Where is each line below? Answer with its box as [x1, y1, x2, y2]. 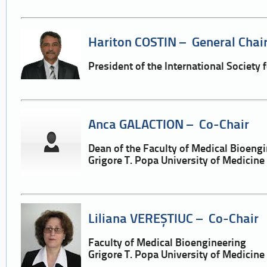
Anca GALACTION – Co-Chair [88, 118, 250, 132]
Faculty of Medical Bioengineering [88, 238, 247, 250]
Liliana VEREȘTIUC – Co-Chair [88, 212, 259, 226]
